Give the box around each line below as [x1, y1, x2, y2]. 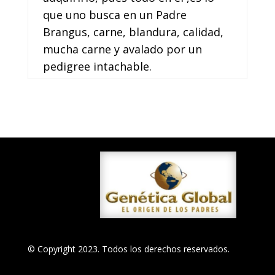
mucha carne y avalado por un [42, 42, 202, 57]
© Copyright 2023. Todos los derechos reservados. [27, 243, 230, 255]
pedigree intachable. [42, 59, 152, 74]
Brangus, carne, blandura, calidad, [42, 25, 223, 40]
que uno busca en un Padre [42, 7, 187, 23]
